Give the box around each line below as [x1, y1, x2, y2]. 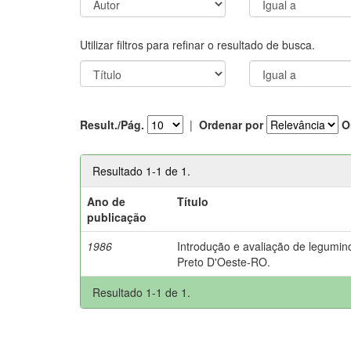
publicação [87, 208, 147, 225]
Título [177, 193, 209, 209]
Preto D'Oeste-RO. [177, 253, 271, 270]
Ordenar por [199, 117, 263, 132]
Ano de [87, 193, 126, 209]
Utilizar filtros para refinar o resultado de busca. [80, 36, 315, 52]
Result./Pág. [80, 117, 144, 132]
